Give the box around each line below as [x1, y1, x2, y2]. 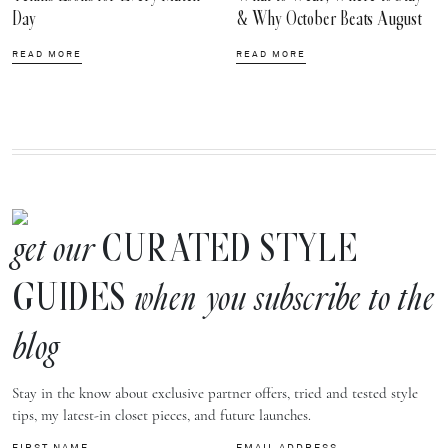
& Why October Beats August [236, 9, 422, 29]
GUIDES [12, 279, 134, 319]
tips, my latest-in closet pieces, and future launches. [12, 405, 311, 424]
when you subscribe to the [133, 281, 434, 319]
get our [12, 232, 94, 270]
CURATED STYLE [93, 230, 357, 270]
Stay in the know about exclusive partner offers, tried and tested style [12, 383, 418, 402]
